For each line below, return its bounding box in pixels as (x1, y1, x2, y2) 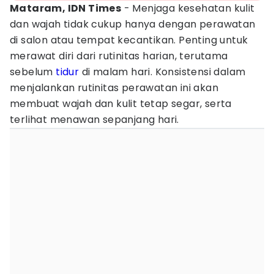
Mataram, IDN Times (10, 1, 122, 15)
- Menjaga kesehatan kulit (121, 1, 255, 15)
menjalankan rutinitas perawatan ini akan (10, 81, 218, 95)
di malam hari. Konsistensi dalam (79, 65, 246, 79)
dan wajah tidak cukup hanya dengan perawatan (10, 17, 256, 31)
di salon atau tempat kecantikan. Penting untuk (10, 33, 248, 47)
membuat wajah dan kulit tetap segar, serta (10, 97, 232, 111)
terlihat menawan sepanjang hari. (10, 113, 179, 127)
